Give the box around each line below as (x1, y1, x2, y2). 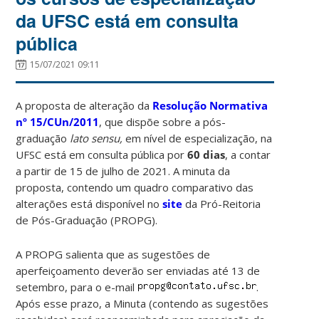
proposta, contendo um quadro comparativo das (16, 179, 254, 194)
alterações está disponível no (16, 196, 163, 211)
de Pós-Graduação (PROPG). (16, 212, 158, 227)
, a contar (225, 147, 271, 162)
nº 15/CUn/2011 (16, 114, 100, 129)
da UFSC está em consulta (16, 7, 239, 33)
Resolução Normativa (152, 98, 268, 113)
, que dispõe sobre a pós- (99, 114, 226, 129)
